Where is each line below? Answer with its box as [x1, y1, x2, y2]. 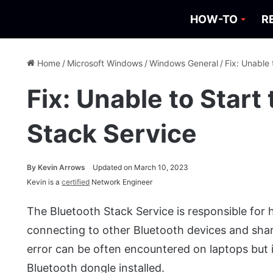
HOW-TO [190, 13, 238, 26]
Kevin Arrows [38, 163, 86, 172]
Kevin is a [27, 177, 62, 186]
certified [62, 177, 90, 186]
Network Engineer [90, 177, 153, 186]
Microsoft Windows [67, 58, 143, 68]
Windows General [149, 58, 219, 68]
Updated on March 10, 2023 [93, 163, 189, 172]
